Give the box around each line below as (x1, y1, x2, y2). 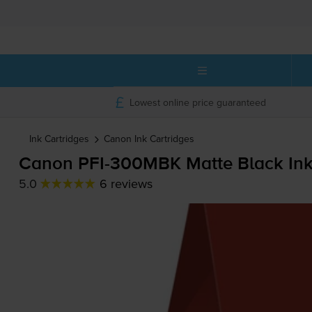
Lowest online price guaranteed (129, 95, 266, 109)
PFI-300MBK (77, 155, 181, 174)
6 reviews (99, 175, 153, 193)
